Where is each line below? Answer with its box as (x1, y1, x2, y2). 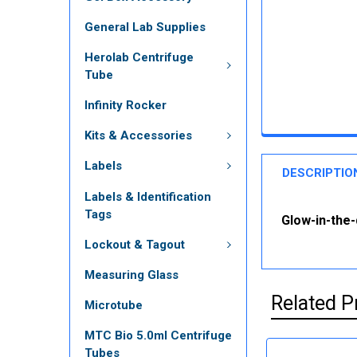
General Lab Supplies (84, 19, 206, 34)
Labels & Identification (84, 189, 211, 204)
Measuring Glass (84, 268, 178, 282)
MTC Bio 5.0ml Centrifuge (84, 328, 232, 343)
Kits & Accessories (84, 127, 192, 143)
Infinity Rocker (84, 97, 167, 112)
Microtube (84, 298, 143, 312)
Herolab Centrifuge (84, 49, 194, 65)
